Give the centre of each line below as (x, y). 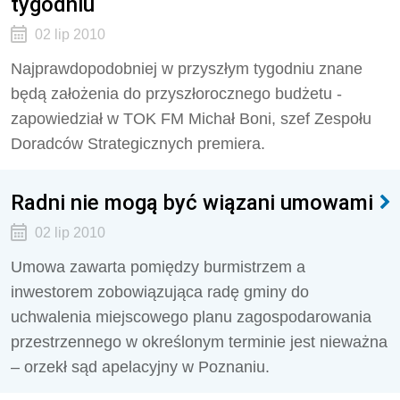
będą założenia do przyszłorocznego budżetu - (176, 94)
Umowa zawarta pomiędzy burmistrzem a (158, 267)
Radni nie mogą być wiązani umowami (192, 202)
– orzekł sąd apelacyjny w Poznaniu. (140, 367)
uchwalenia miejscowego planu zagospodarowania (191, 317)
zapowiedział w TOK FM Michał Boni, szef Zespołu (191, 119)
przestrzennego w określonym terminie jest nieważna (199, 342)
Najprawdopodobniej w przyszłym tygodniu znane (187, 69)
